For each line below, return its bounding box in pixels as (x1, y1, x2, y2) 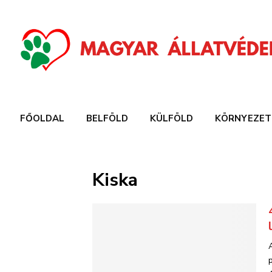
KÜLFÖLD (150, 112, 193, 124)
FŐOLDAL (20, 112, 64, 124)
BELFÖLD (86, 112, 128, 124)
